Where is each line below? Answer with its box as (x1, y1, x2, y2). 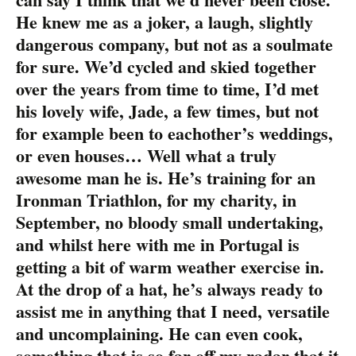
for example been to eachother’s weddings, (16, 119, 333, 146)
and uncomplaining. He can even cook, (16, 319, 303, 346)
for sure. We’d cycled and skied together (16, 52, 316, 79)
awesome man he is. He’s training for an (16, 164, 315, 191)
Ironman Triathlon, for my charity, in (16, 186, 296, 213)
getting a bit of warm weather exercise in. (16, 253, 324, 280)
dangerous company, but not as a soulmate (16, 30, 333, 57)
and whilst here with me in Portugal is (16, 230, 300, 257)
